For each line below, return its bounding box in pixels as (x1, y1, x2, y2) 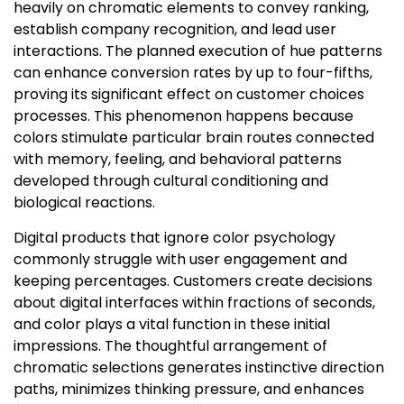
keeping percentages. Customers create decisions (14, 271, 372, 292)
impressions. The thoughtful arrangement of (14, 335, 327, 357)
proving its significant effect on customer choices (14, 84, 364, 106)
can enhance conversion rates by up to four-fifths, (14, 62, 372, 84)
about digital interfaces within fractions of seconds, (14, 292, 375, 314)
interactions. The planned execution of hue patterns (14, 41, 382, 62)
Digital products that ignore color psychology (14, 227, 335, 249)
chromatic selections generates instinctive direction (14, 357, 384, 379)
